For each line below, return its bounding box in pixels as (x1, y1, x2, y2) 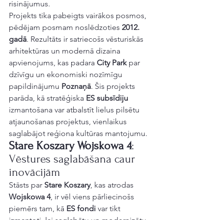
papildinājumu (9, 82, 61, 91)
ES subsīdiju (86, 93, 128, 103)
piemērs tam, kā (9, 204, 66, 213)
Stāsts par (9, 180, 44, 190)
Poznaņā (61, 82, 91, 91)
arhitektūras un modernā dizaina (9, 46, 122, 55)
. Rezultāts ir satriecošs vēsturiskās (27, 34, 145, 44)
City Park (97, 58, 127, 67)
